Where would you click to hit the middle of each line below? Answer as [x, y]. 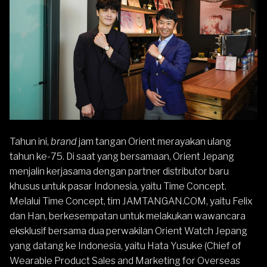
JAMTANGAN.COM [164, 201]
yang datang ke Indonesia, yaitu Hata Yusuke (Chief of [125, 246]
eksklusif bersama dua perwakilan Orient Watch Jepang [128, 231]
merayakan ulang [193, 142]
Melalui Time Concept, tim [66, 201]
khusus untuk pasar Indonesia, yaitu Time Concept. [118, 187]
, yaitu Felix [229, 201]
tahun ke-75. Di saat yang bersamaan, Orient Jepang [122, 157]
